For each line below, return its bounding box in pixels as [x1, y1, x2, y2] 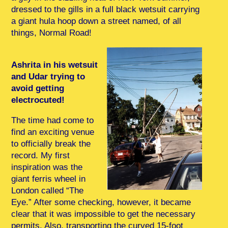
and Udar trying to [11, 71, 85, 81]
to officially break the [11, 138, 91, 149]
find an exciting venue [11, 127, 95, 137]
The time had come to [11, 115, 94, 125]
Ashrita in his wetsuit [11, 60, 98, 70]
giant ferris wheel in [11, 174, 86, 184]
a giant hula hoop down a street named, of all [11, 16, 182, 26]
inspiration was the [11, 162, 83, 172]
